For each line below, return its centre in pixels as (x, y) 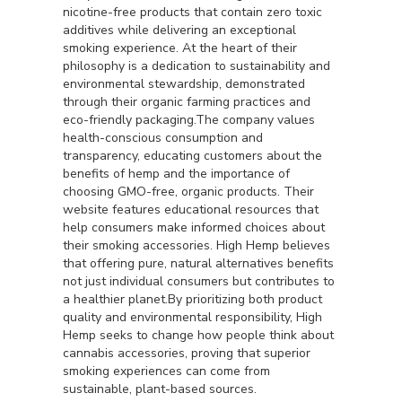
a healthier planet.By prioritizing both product (192, 299)
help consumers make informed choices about (194, 227)
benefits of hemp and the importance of (176, 174)
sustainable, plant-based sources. (160, 389)
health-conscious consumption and (163, 138)
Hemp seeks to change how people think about (198, 335)
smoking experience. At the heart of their (180, 48)
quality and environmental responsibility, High (192, 317)
